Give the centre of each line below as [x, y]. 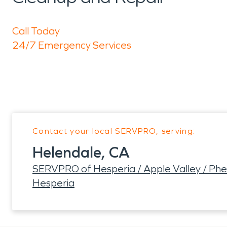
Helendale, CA [81, 153]
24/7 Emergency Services [72, 45]
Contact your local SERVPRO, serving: [114, 131]
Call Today [36, 31]
